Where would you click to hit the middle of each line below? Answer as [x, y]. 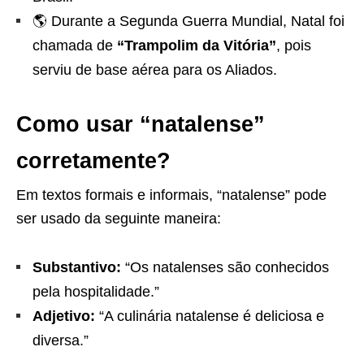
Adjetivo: [64, 316]
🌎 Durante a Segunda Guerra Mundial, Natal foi [188, 21]
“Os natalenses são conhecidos [225, 267]
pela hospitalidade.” [96, 292]
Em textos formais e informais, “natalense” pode [171, 195]
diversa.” [61, 340]
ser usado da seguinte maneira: [119, 219]
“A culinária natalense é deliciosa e [210, 316]
